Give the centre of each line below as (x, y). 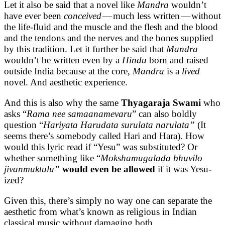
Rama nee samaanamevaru (79, 114)
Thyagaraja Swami (162, 102)
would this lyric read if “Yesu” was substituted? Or (101, 147)
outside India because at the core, (68, 71)
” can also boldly (164, 114)
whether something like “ (52, 158)
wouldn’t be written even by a (63, 60)
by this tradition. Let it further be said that (85, 49)
